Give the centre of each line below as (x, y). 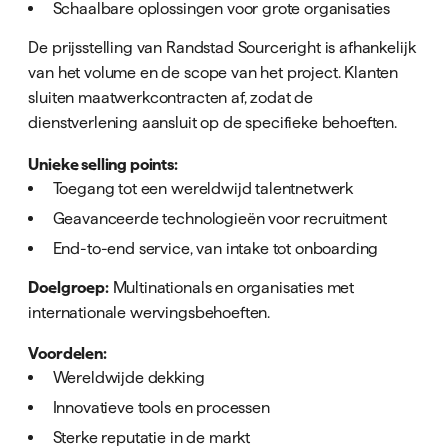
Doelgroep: (68, 286)
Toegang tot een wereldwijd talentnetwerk (203, 187)
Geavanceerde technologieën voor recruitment (219, 217)
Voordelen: (67, 352)
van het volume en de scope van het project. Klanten (213, 72)
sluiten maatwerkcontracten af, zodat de (171, 97)
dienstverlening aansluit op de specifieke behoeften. (213, 122)
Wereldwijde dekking (128, 376)
